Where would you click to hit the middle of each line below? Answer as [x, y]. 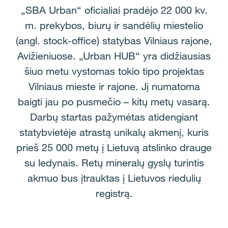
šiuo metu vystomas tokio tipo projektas [114, 71]
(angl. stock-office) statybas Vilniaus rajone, [114, 41]
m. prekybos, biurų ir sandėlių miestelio [114, 25]
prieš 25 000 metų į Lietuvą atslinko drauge [114, 148]
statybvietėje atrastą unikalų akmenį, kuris [114, 132]
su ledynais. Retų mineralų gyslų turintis [114, 163]
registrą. [114, 193]
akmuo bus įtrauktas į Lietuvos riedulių [114, 178]
